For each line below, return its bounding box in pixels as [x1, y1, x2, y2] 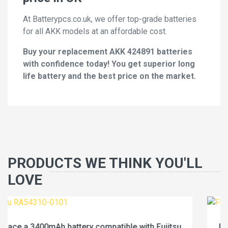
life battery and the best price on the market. [23, 71, 196, 81]
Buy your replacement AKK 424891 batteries [23, 47, 192, 57]
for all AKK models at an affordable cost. [23, 26, 167, 37]
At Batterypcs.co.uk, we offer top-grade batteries [23, 14, 196, 24]
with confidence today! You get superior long [23, 59, 195, 69]
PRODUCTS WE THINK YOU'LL [8, 155, 203, 172]
